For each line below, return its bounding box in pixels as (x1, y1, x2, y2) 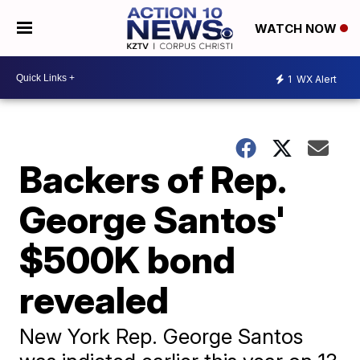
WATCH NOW (254, 21, 340, 37)
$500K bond (19, 237, 236, 282)
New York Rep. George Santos (19, 324, 304, 349)
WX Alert (294, 72, 337, 85)
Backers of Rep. (19, 157, 286, 202)
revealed (19, 277, 170, 322)
